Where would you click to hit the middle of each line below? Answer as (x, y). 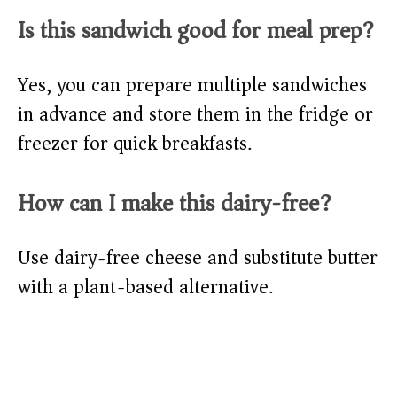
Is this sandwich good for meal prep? (196, 31)
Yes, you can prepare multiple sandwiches (192, 86)
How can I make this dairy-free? (175, 204)
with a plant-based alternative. (145, 288)
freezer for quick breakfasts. (135, 144)
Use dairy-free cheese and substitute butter (198, 258)
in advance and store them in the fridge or (195, 115)
